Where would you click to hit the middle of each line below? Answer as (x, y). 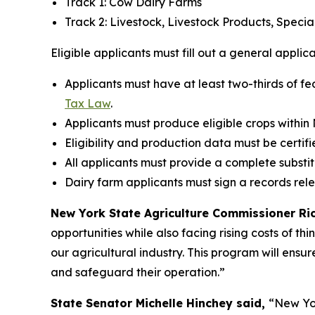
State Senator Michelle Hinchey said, (160, 303)
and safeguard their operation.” (138, 272)
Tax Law (88, 104)
